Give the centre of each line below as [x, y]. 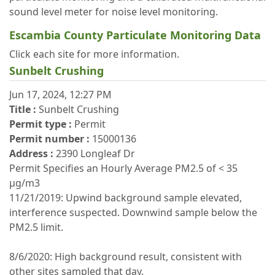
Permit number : [49, 139]
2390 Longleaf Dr [95, 153]
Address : [31, 153]
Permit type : [41, 124]
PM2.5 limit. [36, 227]
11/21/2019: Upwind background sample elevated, [126, 198]
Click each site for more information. [94, 54]
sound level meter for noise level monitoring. [114, 12]
